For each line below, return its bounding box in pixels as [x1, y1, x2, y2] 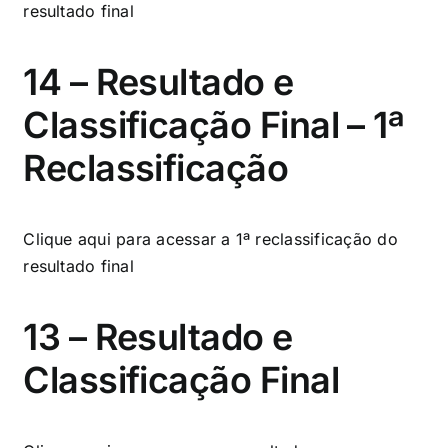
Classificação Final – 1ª [23, 102, 405, 147]
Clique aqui [23, 228, 111, 249]
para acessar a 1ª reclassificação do [110, 228, 398, 249]
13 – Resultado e [23, 314, 293, 359]
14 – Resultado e [23, 59, 294, 104]
